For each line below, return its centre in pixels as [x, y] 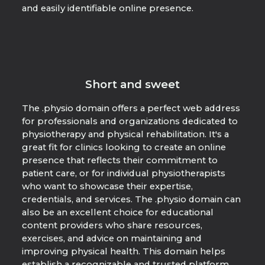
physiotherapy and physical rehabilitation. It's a [125, 134]
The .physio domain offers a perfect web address [131, 108]
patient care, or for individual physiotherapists [123, 173]
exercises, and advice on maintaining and [112, 238]
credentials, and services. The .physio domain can [131, 199]
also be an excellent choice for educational [117, 212]
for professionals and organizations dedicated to [130, 121]
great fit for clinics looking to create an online [124, 147]
